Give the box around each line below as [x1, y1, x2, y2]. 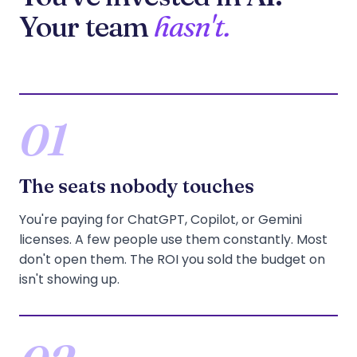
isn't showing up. [19, 270, 120, 288]
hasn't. [154, 9, 229, 44]
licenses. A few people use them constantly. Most [19, 230, 328, 249]
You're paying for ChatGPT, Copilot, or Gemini [19, 210, 302, 229]
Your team [19, 9, 154, 44]
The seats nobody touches [19, 175, 254, 198]
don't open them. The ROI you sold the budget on [19, 250, 325, 269]
